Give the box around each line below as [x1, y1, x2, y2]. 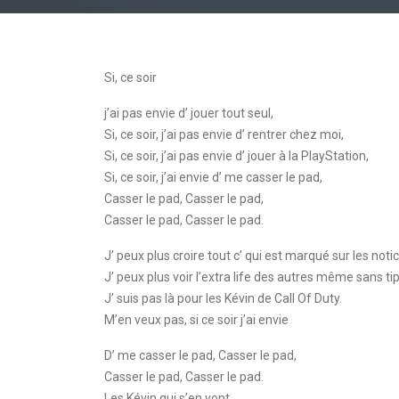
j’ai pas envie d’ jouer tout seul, [104, 106, 273, 120]
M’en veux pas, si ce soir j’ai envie [104, 313, 289, 327]
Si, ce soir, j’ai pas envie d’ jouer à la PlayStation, [104, 149, 369, 163]
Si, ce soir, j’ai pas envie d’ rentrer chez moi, [104, 127, 344, 142]
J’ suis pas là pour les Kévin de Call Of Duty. [104, 291, 342, 305]
